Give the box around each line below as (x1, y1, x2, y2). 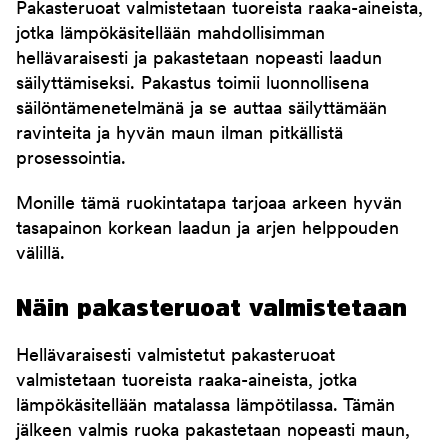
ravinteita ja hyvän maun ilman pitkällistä (16, 125, 343, 145)
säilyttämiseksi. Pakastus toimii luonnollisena (16, 75, 369, 95)
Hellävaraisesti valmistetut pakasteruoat (16, 347, 335, 367)
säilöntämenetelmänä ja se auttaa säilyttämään (16, 100, 387, 120)
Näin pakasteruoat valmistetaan (16, 295, 407, 320)
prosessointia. (16, 150, 126, 170)
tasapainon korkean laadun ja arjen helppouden (16, 220, 399, 240)
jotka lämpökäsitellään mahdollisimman (16, 25, 325, 45)
